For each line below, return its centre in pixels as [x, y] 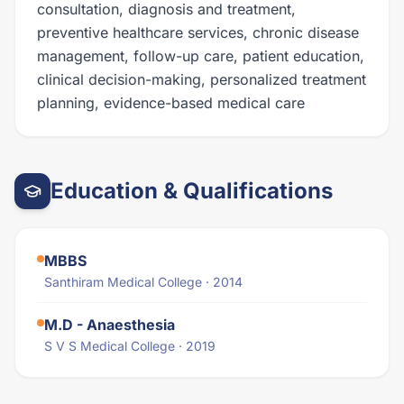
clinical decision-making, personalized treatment [202, 79]
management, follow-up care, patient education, [201, 56]
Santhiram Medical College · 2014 [143, 282]
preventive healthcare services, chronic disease [198, 32]
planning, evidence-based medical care [171, 103]
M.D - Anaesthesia [110, 325]
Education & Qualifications [192, 191]
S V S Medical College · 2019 [130, 346]
